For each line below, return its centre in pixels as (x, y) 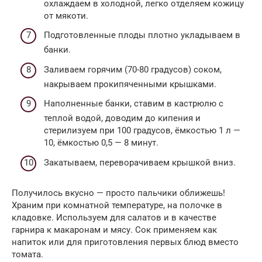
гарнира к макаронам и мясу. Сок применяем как (114, 230)
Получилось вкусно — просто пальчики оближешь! (118, 193)
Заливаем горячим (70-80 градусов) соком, (133, 69)
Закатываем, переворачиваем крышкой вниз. (140, 162)
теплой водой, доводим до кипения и (122, 118)
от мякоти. (66, 15)
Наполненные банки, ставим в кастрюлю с (134, 104)
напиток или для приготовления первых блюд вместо (125, 242)
